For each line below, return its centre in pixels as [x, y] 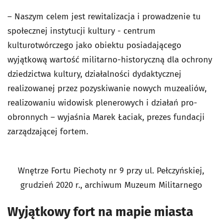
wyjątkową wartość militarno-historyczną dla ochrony [110, 60]
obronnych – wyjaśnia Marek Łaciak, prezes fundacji [106, 117]
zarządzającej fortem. [48, 132]
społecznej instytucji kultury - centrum [82, 31]
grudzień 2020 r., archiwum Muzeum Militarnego [111, 185]
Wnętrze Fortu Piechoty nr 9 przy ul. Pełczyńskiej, [111, 171]
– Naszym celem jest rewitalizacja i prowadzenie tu [104, 17]
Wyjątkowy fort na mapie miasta [100, 212]
